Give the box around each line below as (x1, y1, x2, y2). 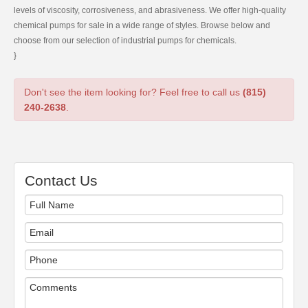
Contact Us (25, 173, 98, 188)
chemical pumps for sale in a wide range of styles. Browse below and (14, 21, 270, 30)
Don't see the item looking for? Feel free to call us (24, 87, 243, 98)
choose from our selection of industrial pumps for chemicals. (14, 36, 236, 45)
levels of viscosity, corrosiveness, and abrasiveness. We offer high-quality (14, 5, 286, 15)
